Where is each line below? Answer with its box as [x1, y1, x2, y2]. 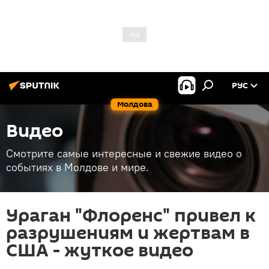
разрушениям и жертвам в [6, 220, 250, 246]
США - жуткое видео [6, 238, 193, 264]
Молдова [116, 98, 153, 110]
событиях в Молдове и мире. [6, 160, 149, 174]
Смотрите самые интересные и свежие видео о [6, 147, 242, 160]
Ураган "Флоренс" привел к [6, 203, 256, 229]
